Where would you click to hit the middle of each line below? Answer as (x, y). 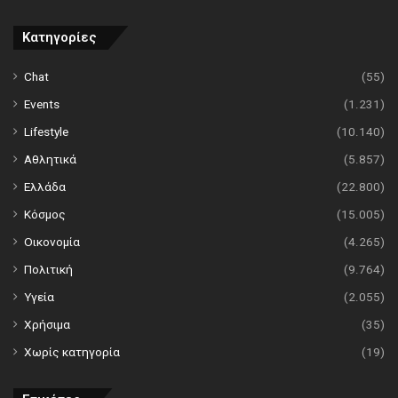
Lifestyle (46, 132)
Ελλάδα (45, 187)
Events (42, 104)
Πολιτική (48, 270)
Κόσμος (45, 215)
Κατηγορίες (60, 38)
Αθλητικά (50, 159)
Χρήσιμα (47, 325)
